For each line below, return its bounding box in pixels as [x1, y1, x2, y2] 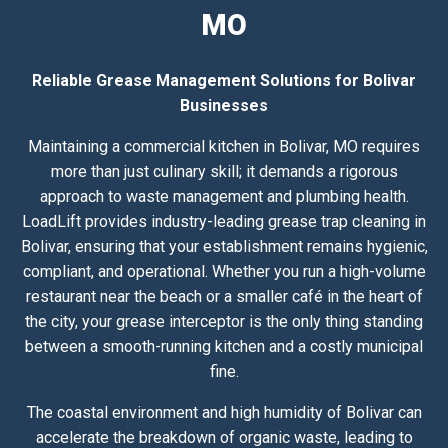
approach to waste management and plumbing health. [39, 187, 409, 207]
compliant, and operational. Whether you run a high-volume [22, 262, 426, 282]
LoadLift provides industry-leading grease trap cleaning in [22, 212, 426, 232]
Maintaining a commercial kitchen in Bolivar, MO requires [28, 137, 420, 157]
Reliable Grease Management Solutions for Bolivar [32, 71, 416, 91]
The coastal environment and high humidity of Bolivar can [26, 403, 422, 423]
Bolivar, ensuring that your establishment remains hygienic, [20, 237, 428, 257]
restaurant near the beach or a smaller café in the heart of [25, 287, 423, 307]
